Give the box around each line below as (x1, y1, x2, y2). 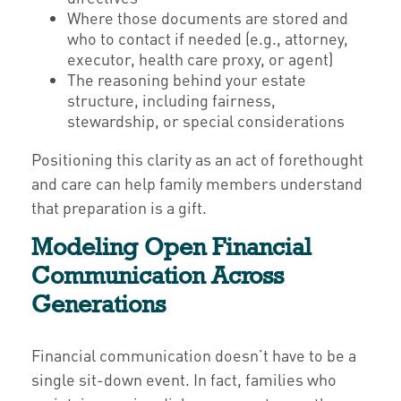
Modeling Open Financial (31, 233, 311, 260)
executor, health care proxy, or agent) (67, 48, 333, 69)
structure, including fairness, (67, 90, 276, 110)
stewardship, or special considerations (67, 110, 345, 131)
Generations (31, 290, 166, 318)
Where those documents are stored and (67, 7, 348, 28)
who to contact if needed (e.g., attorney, (67, 28, 348, 48)
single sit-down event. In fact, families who (31, 369, 337, 389)
